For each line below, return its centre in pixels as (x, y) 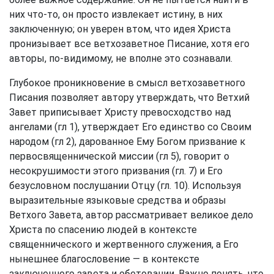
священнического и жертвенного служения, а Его (124, 244)
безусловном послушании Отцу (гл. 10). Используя (125, 186)
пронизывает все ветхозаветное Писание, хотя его (129, 44)
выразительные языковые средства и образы (118, 200)
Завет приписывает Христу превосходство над (120, 112)
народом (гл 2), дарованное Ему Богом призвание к (127, 142)
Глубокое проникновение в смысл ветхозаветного (127, 83)
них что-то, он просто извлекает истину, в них (116, 14)
